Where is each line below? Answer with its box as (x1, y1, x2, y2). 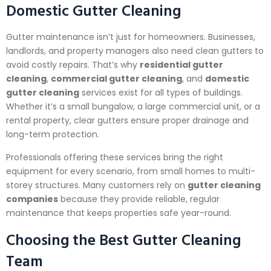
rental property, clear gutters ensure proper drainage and (6, 114, 249, 127)
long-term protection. (6, 128, 99, 141)
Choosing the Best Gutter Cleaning (6, 227, 241, 250)
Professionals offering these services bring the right (6, 151, 223, 163)
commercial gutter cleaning (51, 73, 182, 85)
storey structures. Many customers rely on (6, 178, 188, 191)
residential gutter (140, 59, 223, 71)
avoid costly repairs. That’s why (6, 59, 140, 71)
